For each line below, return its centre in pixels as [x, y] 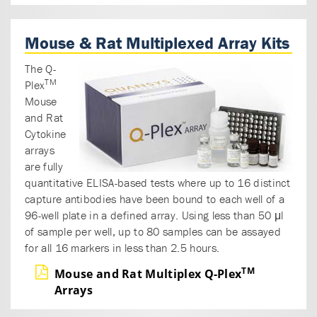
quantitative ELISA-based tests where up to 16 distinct [157, 182]
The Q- [40, 68]
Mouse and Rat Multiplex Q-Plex [148, 273]
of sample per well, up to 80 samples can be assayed [153, 231]
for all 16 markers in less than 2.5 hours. [122, 247]
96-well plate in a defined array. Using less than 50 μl [154, 215]
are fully [44, 166]
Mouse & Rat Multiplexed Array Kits [157, 42]
